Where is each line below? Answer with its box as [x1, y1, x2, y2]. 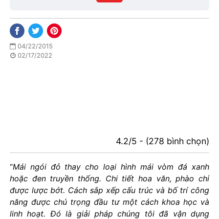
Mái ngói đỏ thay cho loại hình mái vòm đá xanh [13, 162, 209, 172]
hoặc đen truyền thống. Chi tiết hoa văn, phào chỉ [10, 174, 209, 183]
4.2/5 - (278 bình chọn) [116, 136, 209, 146]
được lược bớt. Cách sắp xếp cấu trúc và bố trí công [10, 185, 209, 195]
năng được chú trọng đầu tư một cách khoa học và [10, 197, 209, 207]
